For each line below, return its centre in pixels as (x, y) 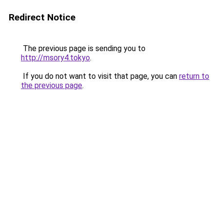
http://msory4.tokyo (55, 58)
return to (194, 76)
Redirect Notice (42, 17)
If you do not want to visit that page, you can (100, 76)
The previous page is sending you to (83, 48)
